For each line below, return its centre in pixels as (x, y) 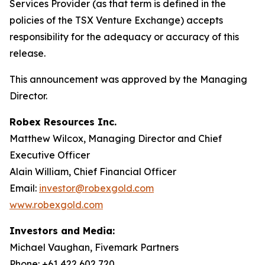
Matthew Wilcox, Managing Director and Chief (116, 139)
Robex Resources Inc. (63, 122)
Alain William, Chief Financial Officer (93, 172)
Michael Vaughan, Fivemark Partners (94, 248)
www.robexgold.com (56, 205)
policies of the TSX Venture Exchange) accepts (116, 20)
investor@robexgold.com (96, 188)
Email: (24, 188)
